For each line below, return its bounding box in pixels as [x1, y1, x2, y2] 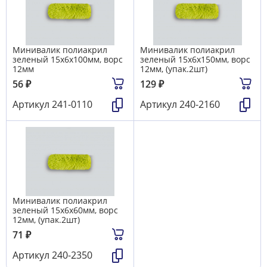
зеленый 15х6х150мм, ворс [140, 53, 250, 65]
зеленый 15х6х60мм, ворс [13, 204, 118, 216]
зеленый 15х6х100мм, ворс [13, 53, 123, 65]
